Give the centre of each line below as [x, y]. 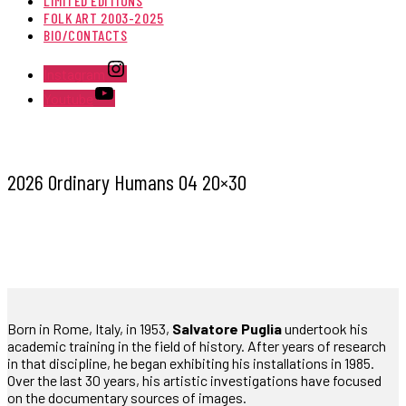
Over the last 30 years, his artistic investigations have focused [194, 380]
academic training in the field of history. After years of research [197, 345]
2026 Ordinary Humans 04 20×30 [127, 181]
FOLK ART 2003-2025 [104, 18]
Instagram [74, 74]
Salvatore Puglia [227, 328]
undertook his [325, 328]
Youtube [68, 98]
